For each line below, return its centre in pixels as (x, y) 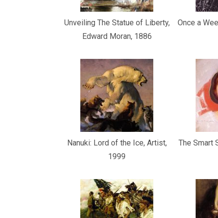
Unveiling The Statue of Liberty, (117, 23)
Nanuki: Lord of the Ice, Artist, (117, 143)
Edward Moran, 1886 (117, 36)
